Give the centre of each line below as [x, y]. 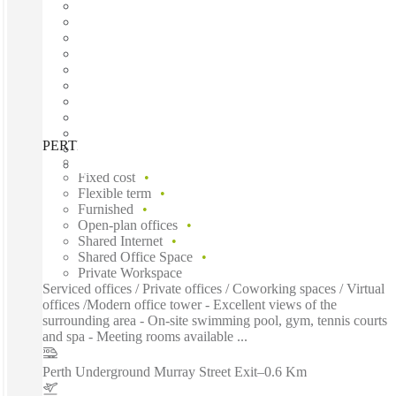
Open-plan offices [128, 225]
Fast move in [114, 162]
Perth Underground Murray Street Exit [150, 372]
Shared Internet [120, 241]
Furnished [106, 209]
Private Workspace [130, 273]
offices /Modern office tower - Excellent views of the [190, 305]
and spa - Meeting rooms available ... [145, 337]
